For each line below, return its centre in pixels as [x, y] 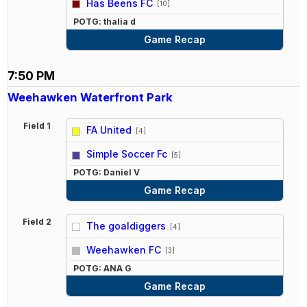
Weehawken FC [124, 249]
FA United [109, 130]
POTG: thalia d [105, 21]
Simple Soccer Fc [127, 153]
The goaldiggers [126, 225]
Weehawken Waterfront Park [90, 97]
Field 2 [37, 221]
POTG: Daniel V [107, 172]
